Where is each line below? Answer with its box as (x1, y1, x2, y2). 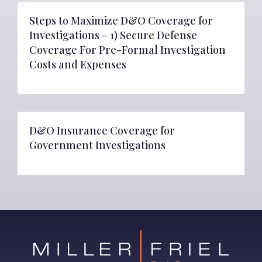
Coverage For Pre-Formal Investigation (29, 43, 226, 57)
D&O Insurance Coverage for (29, 123, 175, 137)
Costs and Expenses (29, 57, 126, 71)
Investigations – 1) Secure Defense (29, 28, 197, 42)
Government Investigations (29, 138, 166, 152)
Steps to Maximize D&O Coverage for (29, 13, 213, 27)
